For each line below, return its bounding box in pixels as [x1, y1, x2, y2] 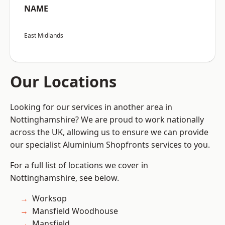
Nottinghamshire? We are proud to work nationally [10, 114, 204, 126]
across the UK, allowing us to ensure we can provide [10, 127, 208, 138]
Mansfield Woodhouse [32, 205, 118, 217]
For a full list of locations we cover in [10, 160, 148, 171]
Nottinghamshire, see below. [10, 172, 119, 184]
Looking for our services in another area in [10, 101, 172, 113]
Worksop [32, 193, 67, 204]
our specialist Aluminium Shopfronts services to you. [10, 139, 210, 151]
